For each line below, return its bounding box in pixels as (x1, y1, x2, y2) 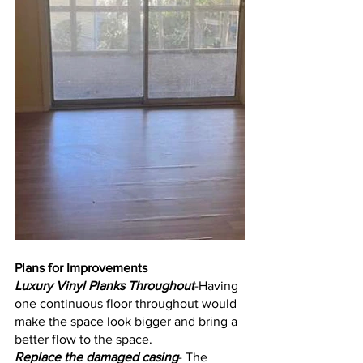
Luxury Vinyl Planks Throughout (15, 278, 194, 293)
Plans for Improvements (15, 260, 147, 275)
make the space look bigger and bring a (15, 314, 241, 328)
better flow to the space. (15, 331, 152, 346)
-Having (194, 278, 241, 293)
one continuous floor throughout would (15, 296, 240, 310)
